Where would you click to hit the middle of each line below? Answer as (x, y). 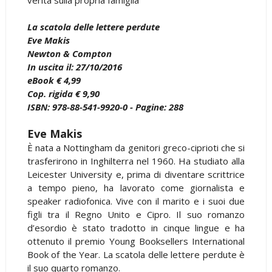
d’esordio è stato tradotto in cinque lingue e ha (136, 227)
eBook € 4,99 (54, 80)
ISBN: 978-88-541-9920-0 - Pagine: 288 (105, 107)
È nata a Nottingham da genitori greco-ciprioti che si (136, 147)
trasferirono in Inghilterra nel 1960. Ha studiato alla (136, 161)
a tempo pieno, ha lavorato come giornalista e (136, 187)
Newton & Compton (69, 53)
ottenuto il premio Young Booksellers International (136, 241)
